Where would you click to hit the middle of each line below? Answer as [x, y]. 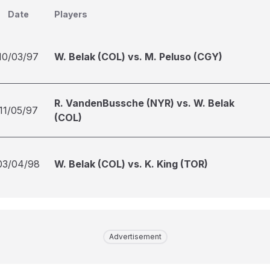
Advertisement [135, 237]
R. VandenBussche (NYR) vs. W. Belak [144, 103]
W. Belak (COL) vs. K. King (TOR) [131, 164]
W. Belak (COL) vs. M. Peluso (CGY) [138, 57]
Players [71, 14]
